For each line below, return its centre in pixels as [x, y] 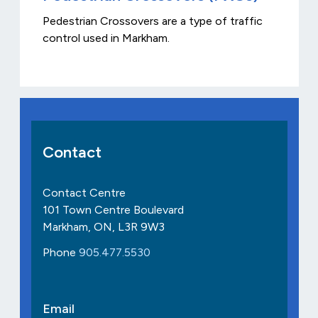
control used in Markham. [106, 38]
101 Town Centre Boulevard [113, 210]
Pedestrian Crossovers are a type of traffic [152, 21]
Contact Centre [84, 193]
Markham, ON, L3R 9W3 [103, 227]
